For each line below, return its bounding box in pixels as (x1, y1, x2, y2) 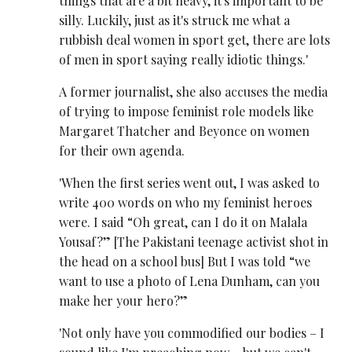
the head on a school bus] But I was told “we (59, 253, 311, 270)
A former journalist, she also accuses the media (59, 83, 328, 100)
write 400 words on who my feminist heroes (59, 194, 313, 211)
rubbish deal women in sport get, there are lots (59, 31, 331, 48)
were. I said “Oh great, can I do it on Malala (59, 214, 308, 231)
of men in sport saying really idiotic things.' (59, 50, 309, 68)
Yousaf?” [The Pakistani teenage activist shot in (59, 233, 329, 251)
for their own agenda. (59, 142, 185, 159)
